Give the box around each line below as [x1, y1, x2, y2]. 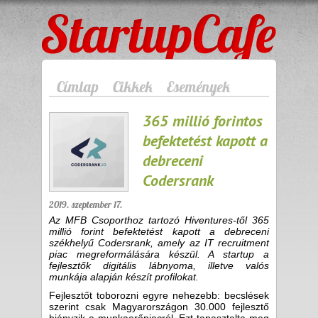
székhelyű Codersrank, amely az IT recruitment [49, 237, 269, 248]
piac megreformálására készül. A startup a [49, 248, 269, 260]
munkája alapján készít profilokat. [49, 271, 199, 283]
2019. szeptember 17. [49, 199, 123, 210]
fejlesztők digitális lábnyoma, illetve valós [49, 260, 269, 271]
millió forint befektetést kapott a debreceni [49, 226, 269, 237]
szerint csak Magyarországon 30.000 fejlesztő [49, 301, 269, 312]
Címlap [57, 77, 99, 96]
